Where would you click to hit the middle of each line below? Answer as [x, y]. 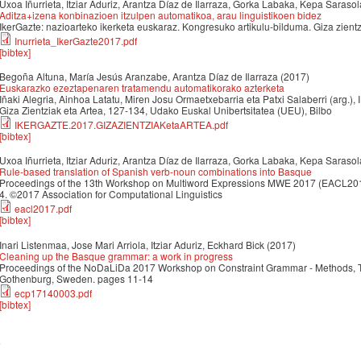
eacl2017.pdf [43, 209]
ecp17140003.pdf [53, 293]
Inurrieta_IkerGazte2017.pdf [76, 40]
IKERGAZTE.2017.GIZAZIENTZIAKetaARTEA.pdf [121, 124]
